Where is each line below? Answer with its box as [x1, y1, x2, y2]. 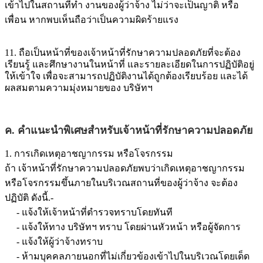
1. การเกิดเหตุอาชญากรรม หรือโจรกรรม [5, 148, 173, 159]
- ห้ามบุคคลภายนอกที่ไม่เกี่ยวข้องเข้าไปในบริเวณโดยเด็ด [5, 251, 249, 261]
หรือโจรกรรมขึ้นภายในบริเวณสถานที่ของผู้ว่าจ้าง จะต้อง [5, 177, 238, 188]
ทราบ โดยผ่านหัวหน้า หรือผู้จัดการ [97, 221, 241, 232]
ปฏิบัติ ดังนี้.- [5, 192, 53, 203]
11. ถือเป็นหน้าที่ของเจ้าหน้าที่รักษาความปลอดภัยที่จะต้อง [5, 47, 241, 58]
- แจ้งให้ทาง [5, 221, 68, 232]
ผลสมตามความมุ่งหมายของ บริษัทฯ [5, 82, 153, 93]
